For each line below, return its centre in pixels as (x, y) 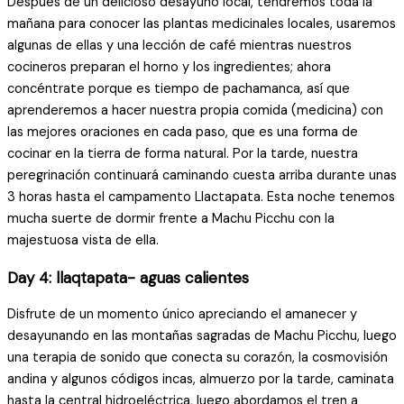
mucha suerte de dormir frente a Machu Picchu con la (171, 218)
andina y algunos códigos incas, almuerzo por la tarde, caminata (201, 379)
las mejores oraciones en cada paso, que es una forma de (183, 132)
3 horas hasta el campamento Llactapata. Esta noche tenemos (201, 197)
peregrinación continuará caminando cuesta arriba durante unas (202, 175)
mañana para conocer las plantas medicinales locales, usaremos (202, 23)
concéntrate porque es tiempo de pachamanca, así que (179, 88)
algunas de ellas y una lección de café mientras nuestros (179, 45)
